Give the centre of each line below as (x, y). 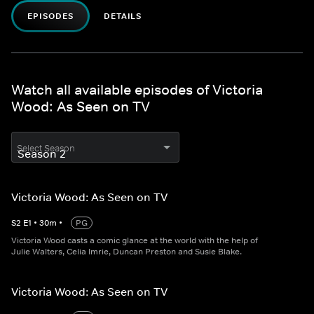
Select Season (46, 148)
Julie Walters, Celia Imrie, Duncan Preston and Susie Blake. (127, 252)
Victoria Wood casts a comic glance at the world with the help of (135, 240)
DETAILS (123, 16)
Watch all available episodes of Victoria (137, 90)
